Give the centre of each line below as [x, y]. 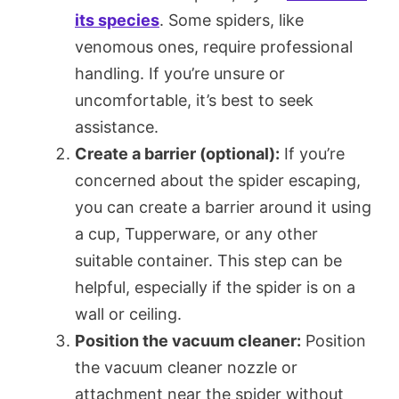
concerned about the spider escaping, [218, 180]
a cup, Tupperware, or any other [196, 233]
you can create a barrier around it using [223, 207]
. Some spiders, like [232, 20]
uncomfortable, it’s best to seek [194, 100]
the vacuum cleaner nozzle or [186, 367]
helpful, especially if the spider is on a [215, 287]
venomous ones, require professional [214, 46]
